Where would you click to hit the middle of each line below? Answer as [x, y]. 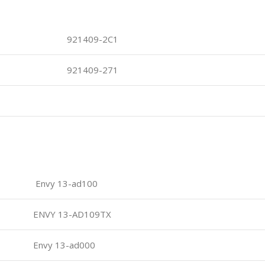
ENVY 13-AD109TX [71, 214]
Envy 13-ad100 [64, 183]
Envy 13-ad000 [63, 245]
